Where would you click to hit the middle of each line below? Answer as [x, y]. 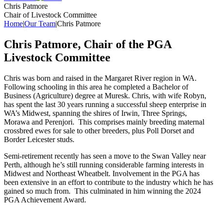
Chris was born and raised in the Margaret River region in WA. [101, 78]
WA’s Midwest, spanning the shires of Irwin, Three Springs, [95, 113]
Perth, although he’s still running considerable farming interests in [104, 164]
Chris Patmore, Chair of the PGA [88, 44]
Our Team [40, 23]
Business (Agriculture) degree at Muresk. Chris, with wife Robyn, [105, 95]
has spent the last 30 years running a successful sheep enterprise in [105, 104]
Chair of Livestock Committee [50, 15]
